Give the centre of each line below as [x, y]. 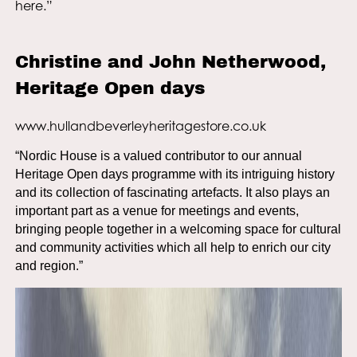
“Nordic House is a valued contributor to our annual [158, 155]
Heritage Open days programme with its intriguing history [175, 174]
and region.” [49, 265]
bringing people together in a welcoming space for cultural [178, 229]
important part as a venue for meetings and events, [157, 210]
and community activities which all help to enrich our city [173, 247]
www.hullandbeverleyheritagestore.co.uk [140, 126]
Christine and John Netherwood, [170, 61]
